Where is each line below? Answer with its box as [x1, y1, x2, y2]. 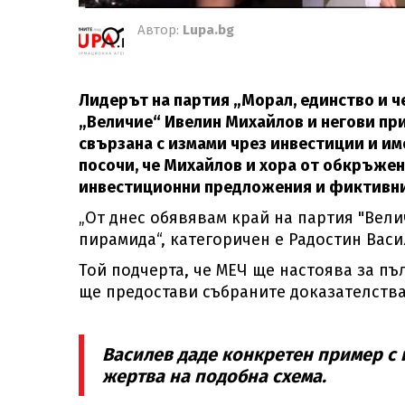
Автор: [137, 22, 183, 38]
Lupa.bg [183, 22, 234, 38]
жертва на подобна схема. [102, 365, 326, 387]
